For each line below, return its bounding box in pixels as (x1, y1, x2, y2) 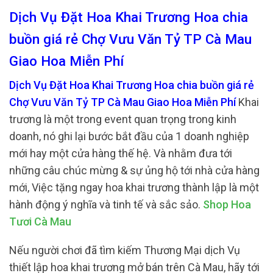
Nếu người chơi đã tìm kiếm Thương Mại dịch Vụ (9, 244, 240, 257)
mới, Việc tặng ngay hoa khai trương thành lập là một (9, 180, 259, 194)
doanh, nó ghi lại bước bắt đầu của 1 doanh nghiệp (9, 129, 249, 143)
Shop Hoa (203, 197, 251, 211)
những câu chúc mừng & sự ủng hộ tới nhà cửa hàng (9, 163, 260, 177)
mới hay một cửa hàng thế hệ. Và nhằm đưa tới (9, 146, 232, 160)
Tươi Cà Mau (9, 214, 71, 228)
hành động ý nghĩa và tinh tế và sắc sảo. (9, 197, 203, 211)
